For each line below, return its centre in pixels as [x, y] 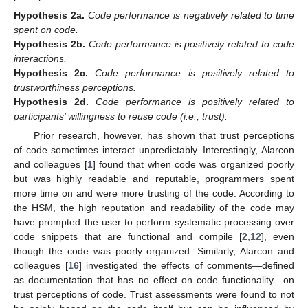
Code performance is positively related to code [191, 44]
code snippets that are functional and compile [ [128, 236]
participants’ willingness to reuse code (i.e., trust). [121, 116]
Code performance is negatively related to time [191, 15]
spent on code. [46, 29]
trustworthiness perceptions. [75, 87]
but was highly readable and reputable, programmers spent [154, 178]
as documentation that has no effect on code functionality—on [154, 279]
